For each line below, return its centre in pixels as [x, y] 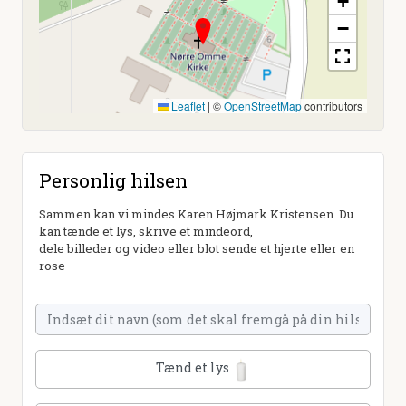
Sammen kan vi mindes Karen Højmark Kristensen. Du [196, 213]
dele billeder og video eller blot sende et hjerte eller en [197, 248]
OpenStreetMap [263, 105]
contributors [332, 105]
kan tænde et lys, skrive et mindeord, [146, 231]
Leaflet [187, 105]
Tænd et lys [194, 367]
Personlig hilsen [113, 180]
